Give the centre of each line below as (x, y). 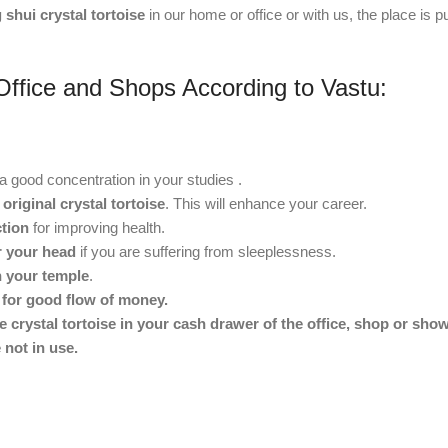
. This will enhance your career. (266, 204)
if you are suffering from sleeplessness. (206, 252)
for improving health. (97, 228)
